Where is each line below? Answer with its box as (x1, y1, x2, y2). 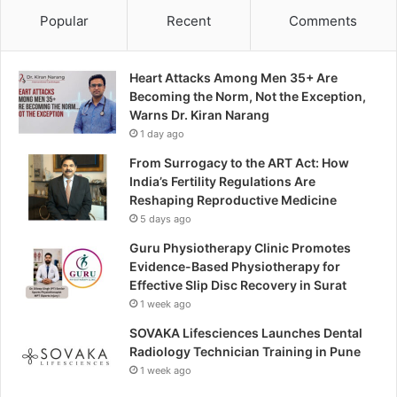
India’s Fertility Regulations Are (129, 173, 315, 189)
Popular (39, 12, 89, 29)
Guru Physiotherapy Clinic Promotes (129, 239, 351, 255)
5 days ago (140, 212, 191, 225)
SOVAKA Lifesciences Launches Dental (129, 324, 362, 340)
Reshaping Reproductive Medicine (129, 191, 337, 207)
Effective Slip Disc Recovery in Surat (129, 276, 346, 292)
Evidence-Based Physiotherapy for (129, 258, 340, 274)
